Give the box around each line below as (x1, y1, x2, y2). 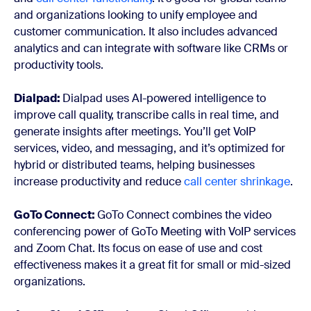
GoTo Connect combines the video (97, 208, 271, 223)
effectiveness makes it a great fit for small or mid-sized (14, 258, 291, 273)
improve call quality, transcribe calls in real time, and (14, 108, 279, 123)
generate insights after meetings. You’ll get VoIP (14, 124, 255, 140)
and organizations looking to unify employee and (14, 8, 258, 23)
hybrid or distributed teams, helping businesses (14, 158, 255, 173)
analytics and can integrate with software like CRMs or (14, 41, 288, 56)
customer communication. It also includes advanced (14, 24, 278, 40)
